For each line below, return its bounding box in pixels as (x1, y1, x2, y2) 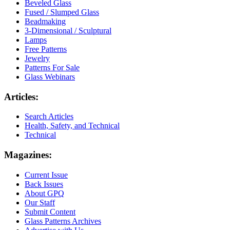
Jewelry (25, 53, 50, 63)
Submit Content (25, 207, 75, 216)
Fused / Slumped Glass (25, 7, 99, 16)
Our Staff (25, 198, 55, 207)
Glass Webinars (25, 72, 75, 81)
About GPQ (25, 188, 64, 198)
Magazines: (4, 149, 52, 160)
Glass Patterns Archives (25, 216, 101, 225)
